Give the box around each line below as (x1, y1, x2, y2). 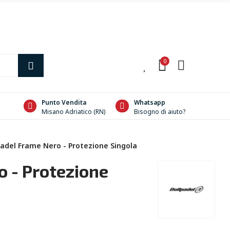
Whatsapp (134, 98, 165, 107)
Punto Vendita (42, 98, 87, 107)
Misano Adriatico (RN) (42, 107, 106, 116)
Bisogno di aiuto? (134, 107, 185, 116)
